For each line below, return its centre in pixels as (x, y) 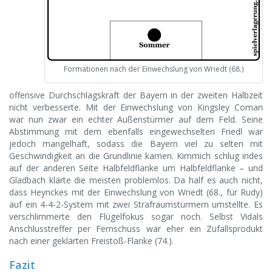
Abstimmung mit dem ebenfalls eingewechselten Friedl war (136, 131)
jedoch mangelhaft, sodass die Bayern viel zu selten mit (136, 143)
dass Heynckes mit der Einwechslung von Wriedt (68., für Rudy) (136, 192)
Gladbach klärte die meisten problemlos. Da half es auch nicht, (136, 180)
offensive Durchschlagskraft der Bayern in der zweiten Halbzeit (136, 95)
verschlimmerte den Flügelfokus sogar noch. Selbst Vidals (136, 216)
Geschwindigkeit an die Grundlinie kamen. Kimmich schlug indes (136, 155)
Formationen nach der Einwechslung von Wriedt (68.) (154, 69)
